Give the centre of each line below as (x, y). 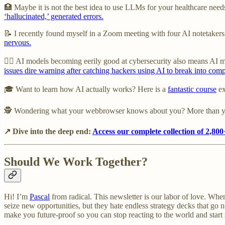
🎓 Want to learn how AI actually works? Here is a (86, 89)
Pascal (40, 196)
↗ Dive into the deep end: (48, 131)
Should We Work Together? (76, 161)
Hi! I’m (17, 196)
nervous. (18, 42)
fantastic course (192, 89)
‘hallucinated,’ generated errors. (54, 16)
